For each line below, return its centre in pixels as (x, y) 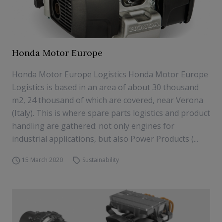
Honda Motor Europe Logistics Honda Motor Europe (110, 74)
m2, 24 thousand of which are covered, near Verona (108, 100)
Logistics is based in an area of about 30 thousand (105, 87)
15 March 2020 (42, 160)
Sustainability (101, 160)
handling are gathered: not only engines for (93, 126)
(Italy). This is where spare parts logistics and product (111, 113)
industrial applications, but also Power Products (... (105, 139)
